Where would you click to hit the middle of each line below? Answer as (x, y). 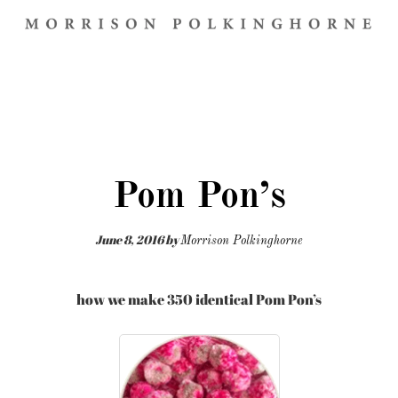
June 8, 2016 (129, 240)
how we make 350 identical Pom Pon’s (199, 299)
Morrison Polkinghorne (242, 242)
